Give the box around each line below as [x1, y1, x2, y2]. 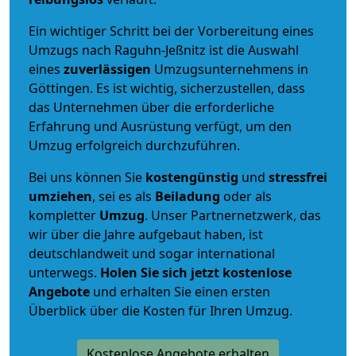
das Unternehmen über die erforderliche [29, 98, 274, 116]
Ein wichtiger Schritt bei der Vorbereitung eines [29, 21, 314, 40]
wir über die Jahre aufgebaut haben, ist [29, 225, 263, 243]
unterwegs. [29, 263, 100, 281]
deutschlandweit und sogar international [29, 244, 275, 262]
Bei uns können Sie [29, 168, 145, 186]
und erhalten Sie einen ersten [90, 282, 270, 300]
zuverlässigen [64, 60, 154, 78]
